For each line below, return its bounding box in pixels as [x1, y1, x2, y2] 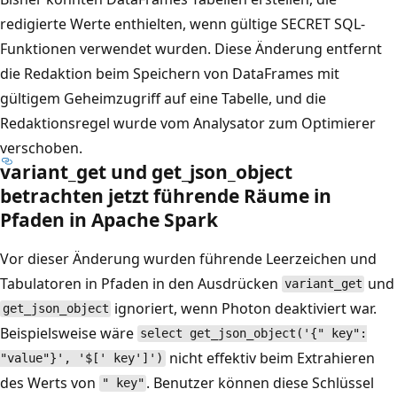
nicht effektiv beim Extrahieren [165, 347, 375, 368]
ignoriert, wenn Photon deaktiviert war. [111, 298, 378, 318]
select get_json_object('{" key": [139, 326, 367, 341]
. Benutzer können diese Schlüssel [146, 372, 375, 393]
